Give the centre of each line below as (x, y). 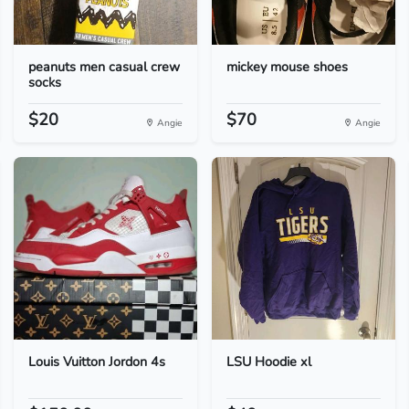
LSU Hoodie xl (268, 362)
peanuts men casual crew (104, 67)
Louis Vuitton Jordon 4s (96, 362)
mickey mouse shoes (287, 67)
